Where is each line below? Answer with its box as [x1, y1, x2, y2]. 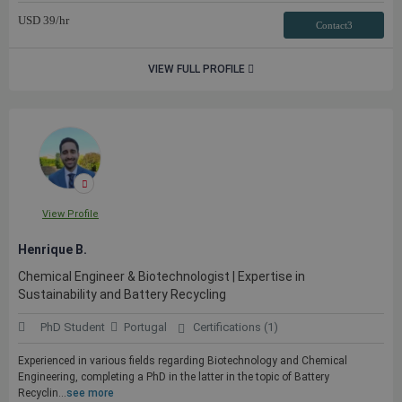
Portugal [124, 320, 167, 334]
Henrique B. [18, 242, 87, 257]
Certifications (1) [192, 320, 278, 334]
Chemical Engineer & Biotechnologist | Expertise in [18, 269, 305, 284]
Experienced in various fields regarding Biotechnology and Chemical [18, 354, 347, 367]
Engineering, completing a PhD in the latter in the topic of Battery [18, 371, 329, 383]
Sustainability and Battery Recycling [18, 287, 226, 301]
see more [66, 387, 114, 399]
